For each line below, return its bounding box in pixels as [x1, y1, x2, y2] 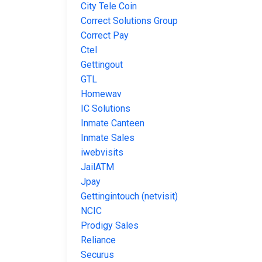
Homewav [81, 88, 122, 100]
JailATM [81, 161, 114, 173]
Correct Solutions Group [81, 15, 178, 27]
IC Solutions [81, 103, 130, 115]
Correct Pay [81, 30, 129, 42]
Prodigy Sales [81, 220, 139, 232]
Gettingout [81, 59, 123, 71]
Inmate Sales [81, 132, 135, 144]
